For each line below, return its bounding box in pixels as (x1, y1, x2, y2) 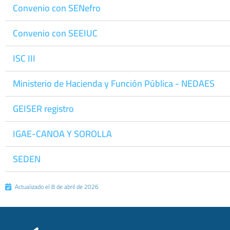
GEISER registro (13, 100, 74, 117)
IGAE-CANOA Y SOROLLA (13, 125, 112, 142)
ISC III (13, 50, 35, 67)
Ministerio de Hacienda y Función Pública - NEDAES (13, 75, 215, 92)
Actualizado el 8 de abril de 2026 (15, 181, 99, 193)
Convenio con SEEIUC (13, 25, 98, 42)
